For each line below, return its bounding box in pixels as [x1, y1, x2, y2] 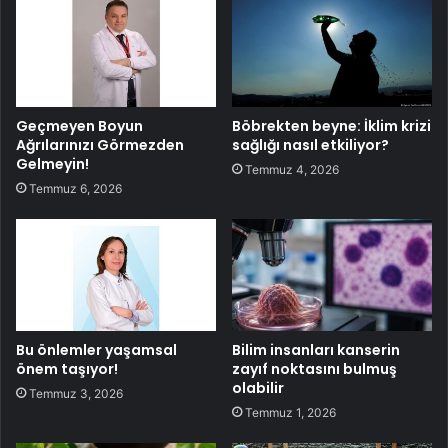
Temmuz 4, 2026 [245, 161, 339, 177]
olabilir [232, 378, 284, 399]
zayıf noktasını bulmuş [232, 359, 397, 380]
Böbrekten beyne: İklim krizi [232, 115, 431, 136]
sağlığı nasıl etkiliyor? [232, 134, 389, 155]
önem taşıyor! [16, 359, 118, 380]
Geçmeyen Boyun [16, 115, 143, 136]
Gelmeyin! [16, 153, 89, 174]
